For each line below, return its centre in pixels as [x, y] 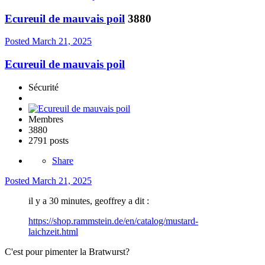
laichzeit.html [53, 231]
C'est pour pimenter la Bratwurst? [67, 251]
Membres [46, 119]
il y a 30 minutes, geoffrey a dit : [89, 201]
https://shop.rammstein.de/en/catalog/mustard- [113, 221]
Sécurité [43, 87]
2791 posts [49, 140]
